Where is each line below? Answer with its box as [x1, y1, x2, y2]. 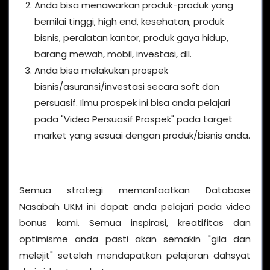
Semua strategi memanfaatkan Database [19, 183, 251, 196]
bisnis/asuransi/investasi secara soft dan [34, 80, 219, 93]
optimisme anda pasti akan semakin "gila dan [19, 232, 251, 245]
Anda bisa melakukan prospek [34, 63, 168, 77]
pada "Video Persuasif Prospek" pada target [34, 112, 233, 125]
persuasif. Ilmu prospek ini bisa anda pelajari [34, 96, 230, 109]
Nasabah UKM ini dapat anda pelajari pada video [19, 199, 251, 213]
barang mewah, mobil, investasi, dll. [34, 47, 192, 60]
